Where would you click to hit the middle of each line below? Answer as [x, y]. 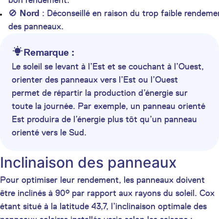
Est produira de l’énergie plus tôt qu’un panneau [104, 119]
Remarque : [49, 52]
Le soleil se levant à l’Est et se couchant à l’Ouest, [108, 66]
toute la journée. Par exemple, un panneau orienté [109, 106]
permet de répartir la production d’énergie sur [100, 93]
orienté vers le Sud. [49, 132]
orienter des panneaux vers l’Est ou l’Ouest [95, 80]
